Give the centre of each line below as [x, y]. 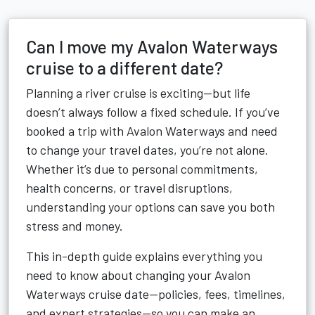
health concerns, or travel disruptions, [129, 188]
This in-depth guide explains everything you [144, 256]
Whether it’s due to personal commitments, [142, 169]
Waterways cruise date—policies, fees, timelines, [156, 294]
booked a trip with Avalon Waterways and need [152, 131]
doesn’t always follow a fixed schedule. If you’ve [153, 112]
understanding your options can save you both [150, 207]
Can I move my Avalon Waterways [152, 46]
